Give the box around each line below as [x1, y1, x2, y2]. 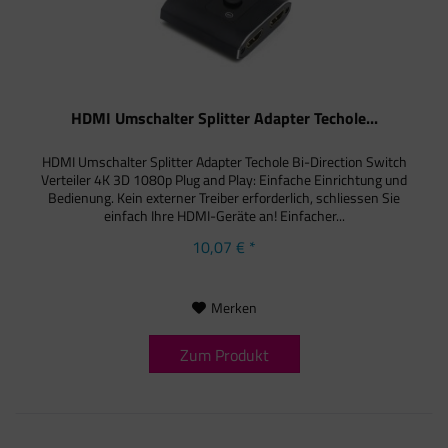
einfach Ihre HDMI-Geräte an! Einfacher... [103, 204, 345, 226]
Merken [210, 296, 257, 318]
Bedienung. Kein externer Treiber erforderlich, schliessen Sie [48, 186, 401, 208]
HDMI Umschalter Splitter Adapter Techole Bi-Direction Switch [41, 150, 407, 172]
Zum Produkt [179, 342, 269, 367]
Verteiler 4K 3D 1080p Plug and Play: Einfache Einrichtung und [41, 168, 408, 190]
